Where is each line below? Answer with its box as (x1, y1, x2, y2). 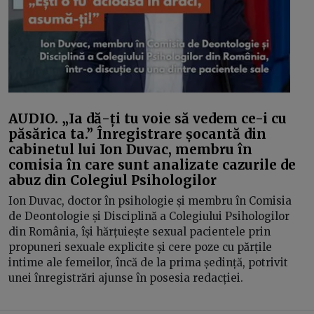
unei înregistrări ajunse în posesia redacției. (8, 271, 243, 285)
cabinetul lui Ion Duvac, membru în (8, 140, 252, 158)
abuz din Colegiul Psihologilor (8, 171, 217, 189)
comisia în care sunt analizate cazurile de (8, 156, 296, 173)
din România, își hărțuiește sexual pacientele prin (8, 225, 271, 238)
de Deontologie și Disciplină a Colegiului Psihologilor (8, 210, 289, 223)
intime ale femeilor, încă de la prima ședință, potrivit (8, 256, 288, 269)
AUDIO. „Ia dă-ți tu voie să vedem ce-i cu (8, 109, 287, 127)
